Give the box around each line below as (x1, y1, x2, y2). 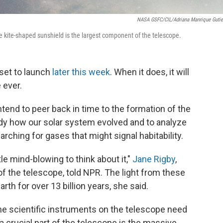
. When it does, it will (110, 67, 189, 77)
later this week (52, 67, 110, 77)
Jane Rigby (132, 154, 175, 164)
